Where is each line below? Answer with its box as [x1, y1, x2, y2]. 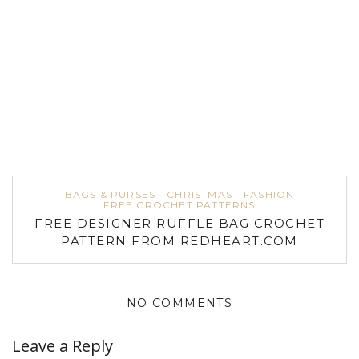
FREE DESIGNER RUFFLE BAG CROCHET [34, 215, 325, 231]
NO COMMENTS [126, 295, 233, 310]
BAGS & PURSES [64, 188, 156, 200]
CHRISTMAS [167, 188, 232, 200]
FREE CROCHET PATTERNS [103, 198, 256, 211]
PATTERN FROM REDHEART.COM [61, 232, 298, 248]
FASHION [244, 188, 295, 200]
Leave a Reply [12, 334, 113, 357]
